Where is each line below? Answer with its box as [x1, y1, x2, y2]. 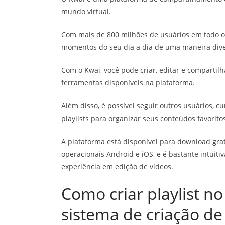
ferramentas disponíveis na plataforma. [61, 78, 195, 88]
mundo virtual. [61, 7, 111, 17]
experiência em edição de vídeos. [61, 162, 173, 172]
